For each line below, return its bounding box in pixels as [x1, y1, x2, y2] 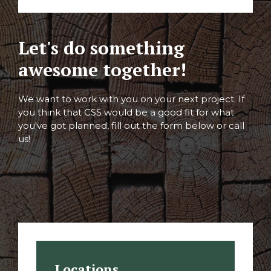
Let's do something [18, 35, 184, 60]
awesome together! [18, 57, 186, 82]
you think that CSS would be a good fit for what [18, 106, 234, 118]
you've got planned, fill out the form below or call [18, 119, 244, 131]
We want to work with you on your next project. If [18, 93, 244, 105]
